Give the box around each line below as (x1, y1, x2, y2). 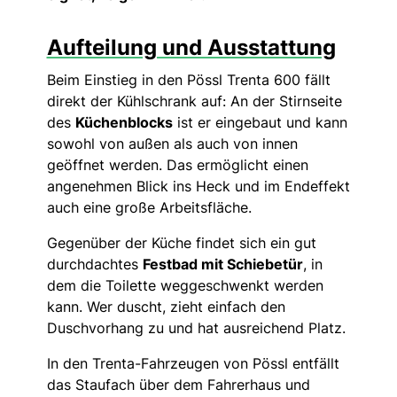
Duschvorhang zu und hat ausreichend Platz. (46, 318, 346, 337)
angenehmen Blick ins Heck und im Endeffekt (46, 176, 350, 195)
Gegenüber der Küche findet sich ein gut (46, 233, 316, 252)
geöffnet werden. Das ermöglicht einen (46, 155, 308, 174)
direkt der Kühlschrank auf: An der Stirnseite (46, 91, 342, 110)
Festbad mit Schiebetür (142, 254, 303, 273)
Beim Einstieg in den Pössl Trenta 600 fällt (46, 70, 331, 89)
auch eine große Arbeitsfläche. (46, 198, 252, 216)
